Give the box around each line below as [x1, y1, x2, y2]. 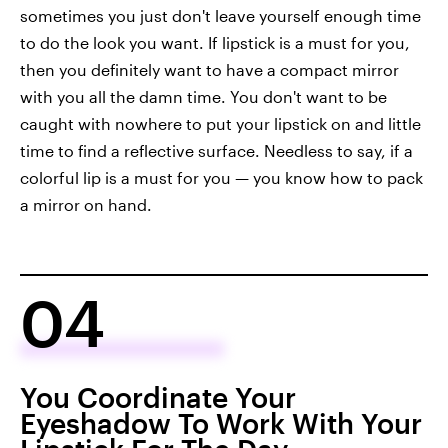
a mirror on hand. [20, 195, 152, 215]
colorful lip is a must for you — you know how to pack [20, 168, 423, 188]
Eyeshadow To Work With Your [20, 407, 422, 440]
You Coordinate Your [20, 381, 296, 414]
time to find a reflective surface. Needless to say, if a [20, 141, 413, 161]
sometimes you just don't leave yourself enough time [20, 6, 421, 26]
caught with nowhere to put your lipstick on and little [20, 114, 421, 134]
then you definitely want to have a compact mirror [20, 60, 399, 80]
